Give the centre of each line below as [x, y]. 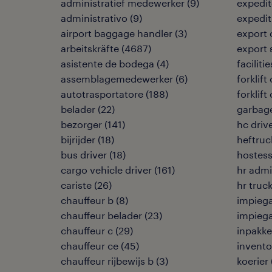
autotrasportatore [102, 94]
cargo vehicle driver [106, 170]
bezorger [81, 124]
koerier [253, 261]
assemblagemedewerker [117, 79]
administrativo [94, 18]
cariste [76, 185]
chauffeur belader [101, 215]
